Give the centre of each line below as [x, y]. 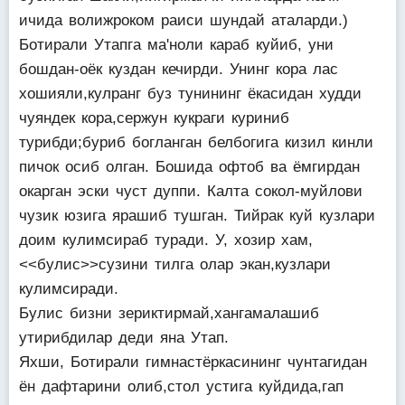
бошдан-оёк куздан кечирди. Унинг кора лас [179, 69]
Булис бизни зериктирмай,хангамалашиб [169, 313]
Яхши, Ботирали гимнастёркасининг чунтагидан [193, 362]
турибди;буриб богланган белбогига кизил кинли [196, 142]
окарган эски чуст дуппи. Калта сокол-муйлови [191, 191]
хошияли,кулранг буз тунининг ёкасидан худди [190, 94]
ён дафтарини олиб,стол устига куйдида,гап [181, 386]
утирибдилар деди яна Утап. [124, 338]
